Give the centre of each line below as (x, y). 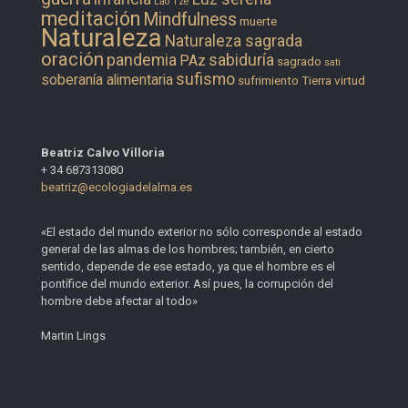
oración (72, 59)
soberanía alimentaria (107, 79)
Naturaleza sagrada (234, 41)
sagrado (299, 61)
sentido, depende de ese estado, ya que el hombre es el (188, 266)
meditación (91, 18)
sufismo (205, 79)
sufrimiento (268, 80)
